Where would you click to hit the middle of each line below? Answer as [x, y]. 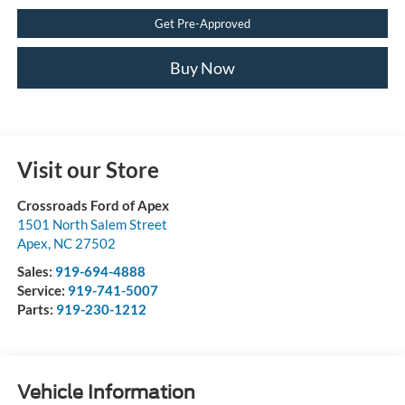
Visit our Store [88, 169]
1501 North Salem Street [92, 224]
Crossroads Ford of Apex [93, 205]
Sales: [36, 271]
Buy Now [202, 68]
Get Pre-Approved [202, 24]
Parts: [36, 309]
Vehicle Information [106, 392]
